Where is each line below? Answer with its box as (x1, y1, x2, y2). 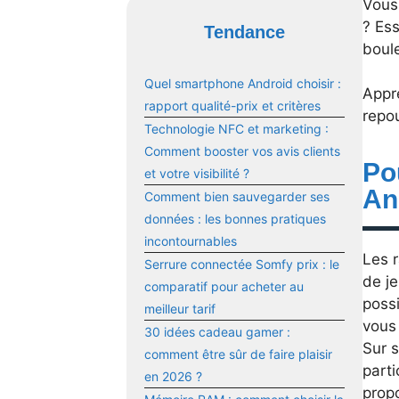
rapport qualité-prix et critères (144, 98, 321, 114)
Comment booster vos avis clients (144, 143, 340, 159)
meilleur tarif (144, 301, 216, 317)
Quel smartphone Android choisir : (144, 76, 341, 92)
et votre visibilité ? (144, 166, 249, 182)
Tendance (204, 22, 285, 43)
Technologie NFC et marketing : (144, 121, 329, 137)
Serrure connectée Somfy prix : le (144, 256, 339, 273)
